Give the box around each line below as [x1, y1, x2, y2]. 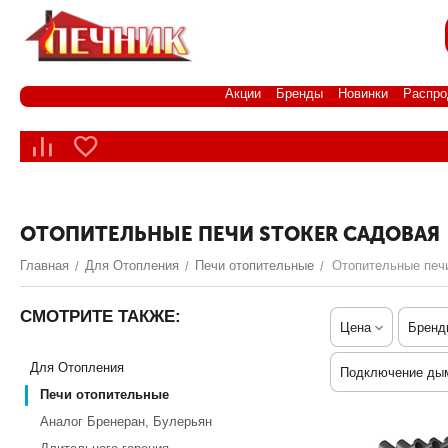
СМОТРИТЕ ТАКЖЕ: [20, 307, 181, 326]
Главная [20, 258, 69, 273]
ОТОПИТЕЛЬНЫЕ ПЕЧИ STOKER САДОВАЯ [20, 222, 440, 246]
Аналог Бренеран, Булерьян [40, 414, 212, 429]
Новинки [338, 86, 388, 101]
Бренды [276, 86, 323, 101]
